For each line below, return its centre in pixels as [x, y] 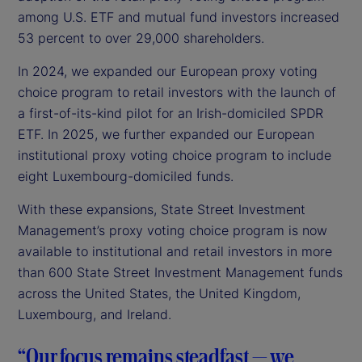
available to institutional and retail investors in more [175, 251]
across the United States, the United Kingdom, [159, 293]
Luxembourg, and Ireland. [95, 314]
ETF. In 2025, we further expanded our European [166, 134]
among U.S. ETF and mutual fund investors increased [179, 17]
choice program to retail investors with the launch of [177, 92]
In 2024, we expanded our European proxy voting [168, 71]
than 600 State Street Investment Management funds [180, 272]
